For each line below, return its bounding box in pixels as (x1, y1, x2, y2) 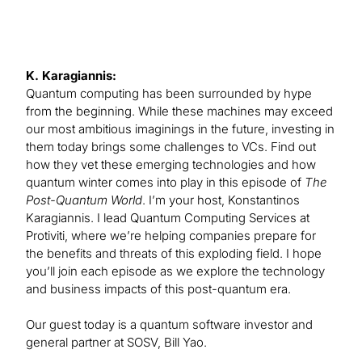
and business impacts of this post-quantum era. (26, 281, 291, 297)
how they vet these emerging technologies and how (26, 157, 316, 173)
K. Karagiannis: (26, 68, 116, 84)
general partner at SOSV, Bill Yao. (26, 335, 207, 351)
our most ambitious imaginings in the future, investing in (26, 121, 335, 137)
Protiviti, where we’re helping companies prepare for (26, 228, 316, 244)
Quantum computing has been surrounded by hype (26, 86, 312, 102)
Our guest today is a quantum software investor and (26, 317, 313, 333)
